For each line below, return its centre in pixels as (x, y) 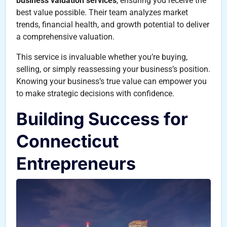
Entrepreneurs (76, 163)
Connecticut (67, 141)
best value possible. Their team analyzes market (102, 12)
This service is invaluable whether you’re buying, (102, 57)
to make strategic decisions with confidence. (95, 93)
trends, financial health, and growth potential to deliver (113, 24)
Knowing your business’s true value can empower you (111, 81)
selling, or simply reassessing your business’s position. (113, 69)
